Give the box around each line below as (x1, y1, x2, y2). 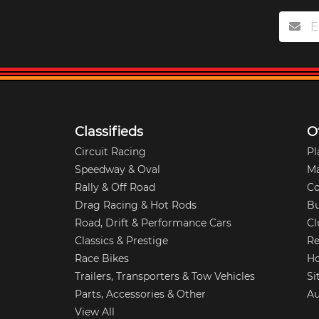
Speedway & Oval (75, 162, 161, 176)
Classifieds (75, 123, 144, 140)
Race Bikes (75, 251, 130, 265)
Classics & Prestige (75, 234, 169, 247)
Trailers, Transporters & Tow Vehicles (75, 269, 256, 283)
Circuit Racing (75, 145, 147, 158)
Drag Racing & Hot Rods (75, 198, 197, 211)
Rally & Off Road (75, 180, 156, 194)
